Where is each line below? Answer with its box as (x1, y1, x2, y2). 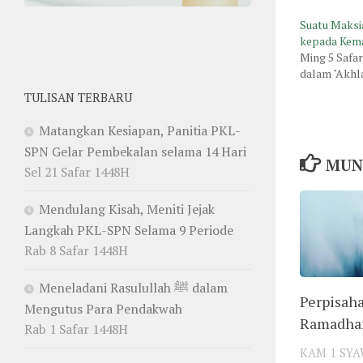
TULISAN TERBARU (24, 89, 132, 105)
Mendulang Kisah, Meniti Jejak (39, 199, 215, 218)
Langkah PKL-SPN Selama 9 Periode (24, 220, 233, 239)
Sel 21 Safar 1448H (24, 162, 130, 181)
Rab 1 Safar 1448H (24, 319, 128, 338)
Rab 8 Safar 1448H (24, 241, 128, 259)
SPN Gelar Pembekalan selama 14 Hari (24, 142, 246, 160)
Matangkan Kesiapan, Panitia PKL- (39, 121, 241, 139)
